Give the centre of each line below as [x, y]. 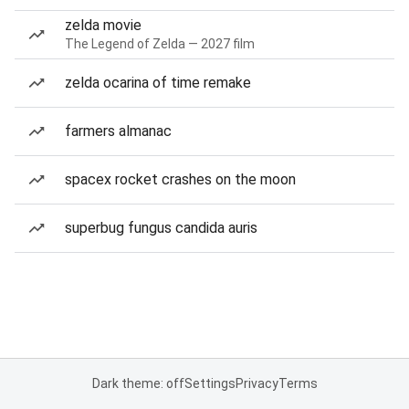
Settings [210, 383]
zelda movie [103, 25]
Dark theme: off [138, 383]
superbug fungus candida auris [161, 228]
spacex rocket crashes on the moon [180, 179]
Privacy [257, 383]
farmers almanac [118, 131]
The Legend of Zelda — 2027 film [160, 44]
